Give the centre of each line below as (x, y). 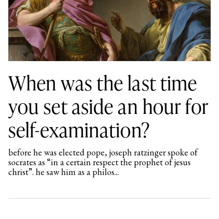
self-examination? (79, 130)
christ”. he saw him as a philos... (63, 172)
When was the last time (103, 83)
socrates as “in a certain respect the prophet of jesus (99, 162)
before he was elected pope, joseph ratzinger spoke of (103, 153)
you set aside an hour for (108, 106)
